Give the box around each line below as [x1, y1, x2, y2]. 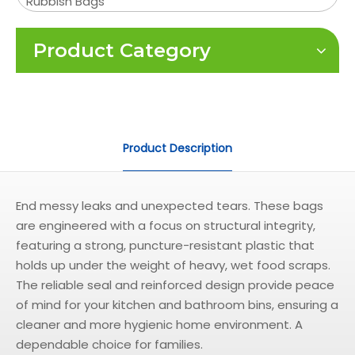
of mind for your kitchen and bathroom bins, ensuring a [16, 296, 338, 313]
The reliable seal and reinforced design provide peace [16, 277, 334, 293]
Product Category [33, 39, 211, 62]
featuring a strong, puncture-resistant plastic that [16, 237, 315, 254]
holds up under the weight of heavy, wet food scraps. [16, 257, 330, 273]
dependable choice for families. [16, 336, 203, 353]
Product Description [123, 140, 232, 156]
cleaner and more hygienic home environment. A [16, 316, 303, 333]
